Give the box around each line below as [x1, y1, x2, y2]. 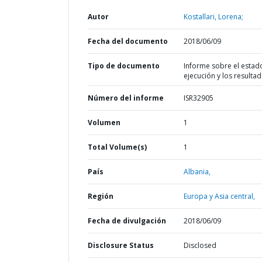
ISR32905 [183, 93, 213, 103]
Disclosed [183, 240, 216, 250]
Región [88, 191, 113, 201]
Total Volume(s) [88, 142, 147, 152]
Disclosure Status [88, 240, 154, 250]
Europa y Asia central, [183, 191, 255, 201]
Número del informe [88, 93, 164, 103]
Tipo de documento [88, 61, 160, 71]
